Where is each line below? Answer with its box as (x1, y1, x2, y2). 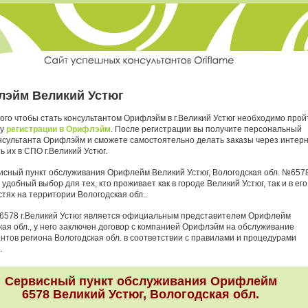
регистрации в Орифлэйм (5, 124, 111, 134)
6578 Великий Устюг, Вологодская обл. (22, 287, 260, 301)
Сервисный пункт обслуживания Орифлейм (4, 274, 277, 288)
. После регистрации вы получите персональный (110, 124, 302, 134)
